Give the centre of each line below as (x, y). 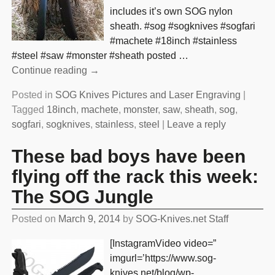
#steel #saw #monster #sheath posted (95, 56)
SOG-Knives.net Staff (182, 219)
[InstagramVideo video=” (163, 244)
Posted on (35, 219)
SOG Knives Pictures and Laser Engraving (148, 95)
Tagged (28, 110)
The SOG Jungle (82, 196)
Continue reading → (55, 71)
